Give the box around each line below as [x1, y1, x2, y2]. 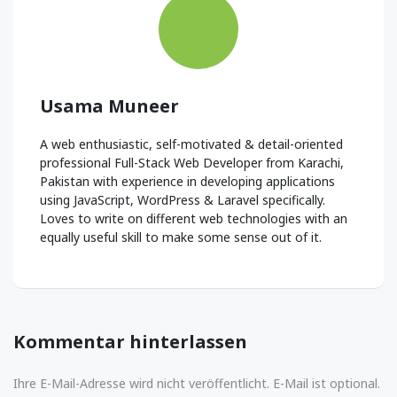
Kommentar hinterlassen [13, 329, 247, 354]
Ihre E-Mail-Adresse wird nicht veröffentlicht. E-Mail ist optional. [13, 374, 380, 392]
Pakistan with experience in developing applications [40, 173, 335, 191]
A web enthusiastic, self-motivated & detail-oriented [40, 136, 343, 153]
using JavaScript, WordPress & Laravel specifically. [40, 191, 325, 209]
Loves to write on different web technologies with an [40, 210, 347, 228]
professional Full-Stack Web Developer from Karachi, [40, 154, 344, 172]
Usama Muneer [40, 94, 179, 119]
